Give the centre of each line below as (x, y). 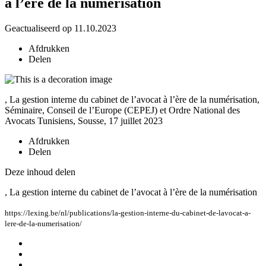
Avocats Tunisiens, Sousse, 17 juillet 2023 (84, 121)
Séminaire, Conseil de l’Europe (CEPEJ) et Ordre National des (122, 110)
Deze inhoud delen (40, 172)
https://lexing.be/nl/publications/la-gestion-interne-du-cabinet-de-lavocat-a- (128, 213)
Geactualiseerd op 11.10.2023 (61, 28)
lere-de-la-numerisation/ (43, 223)
